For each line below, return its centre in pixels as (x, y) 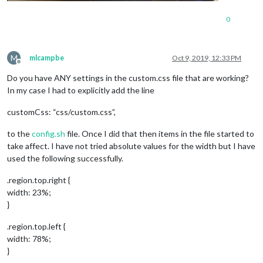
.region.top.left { (36, 226)
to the (19, 133)
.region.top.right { (39, 180)
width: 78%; (29, 238)
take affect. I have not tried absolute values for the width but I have (131, 146)
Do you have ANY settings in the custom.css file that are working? (128, 77)
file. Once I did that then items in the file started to (160, 133)
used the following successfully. (65, 158)
